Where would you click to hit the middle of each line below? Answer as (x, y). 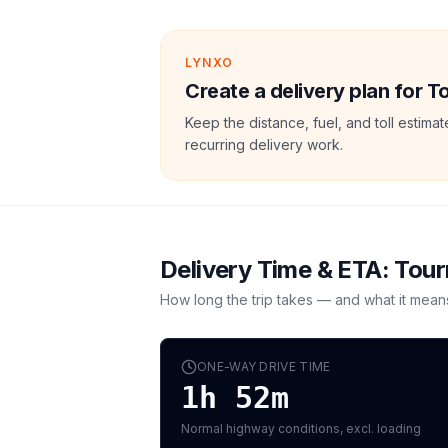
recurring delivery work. (264, 144)
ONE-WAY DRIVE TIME (264, 366)
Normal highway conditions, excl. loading (301, 428)
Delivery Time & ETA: (277, 269)
